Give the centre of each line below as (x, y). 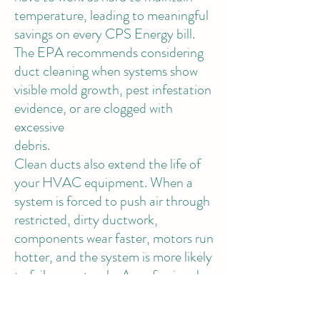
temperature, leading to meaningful (111, 15)
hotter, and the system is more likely (113, 257)
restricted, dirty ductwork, (86, 220)
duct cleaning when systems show (106, 71)
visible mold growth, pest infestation (113, 90)
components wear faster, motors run (114, 238)
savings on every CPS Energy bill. (105, 34)
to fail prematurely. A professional (107, 275)
